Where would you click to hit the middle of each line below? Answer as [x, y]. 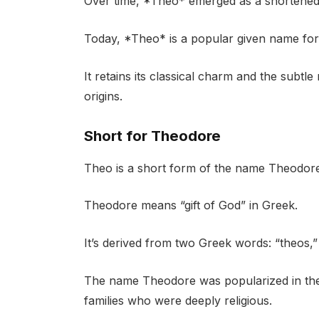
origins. [103, 96]
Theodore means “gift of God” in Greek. [190, 205]
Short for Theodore [152, 136]
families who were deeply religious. [178, 300]
